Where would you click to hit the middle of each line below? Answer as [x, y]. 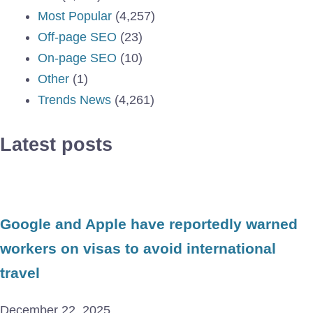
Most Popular [75, 16]
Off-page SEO [77, 37]
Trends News [74, 100]
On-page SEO [77, 58]
